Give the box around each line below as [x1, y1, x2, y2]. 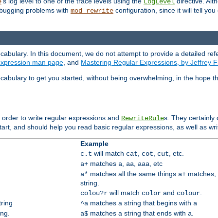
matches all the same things [88, 170, 178, 178]
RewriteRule [121, 114, 164, 123]
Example [80, 140, 109, 148]
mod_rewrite [71, 6, 113, 15]
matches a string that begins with [88, 199, 193, 207]
